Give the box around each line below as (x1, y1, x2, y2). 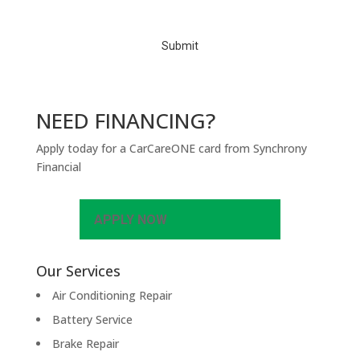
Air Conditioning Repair (51, 287, 172, 303)
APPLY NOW (93, 211, 167, 227)
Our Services (35, 260, 121, 280)
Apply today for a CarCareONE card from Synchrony (35, 141, 307, 157)
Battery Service (51, 311, 133, 327)
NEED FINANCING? (35, 106, 215, 136)
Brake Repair (51, 335, 119, 351)
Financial (35, 159, 81, 175)
